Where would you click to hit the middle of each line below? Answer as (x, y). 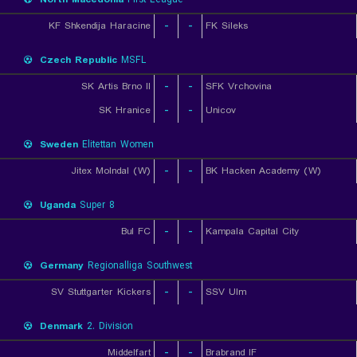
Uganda (58, 205)
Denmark (61, 326)
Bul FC (136, 231)
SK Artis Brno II (116, 86)
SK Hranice (125, 110)
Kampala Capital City (252, 231)
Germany (62, 266)
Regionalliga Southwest (138, 266)
